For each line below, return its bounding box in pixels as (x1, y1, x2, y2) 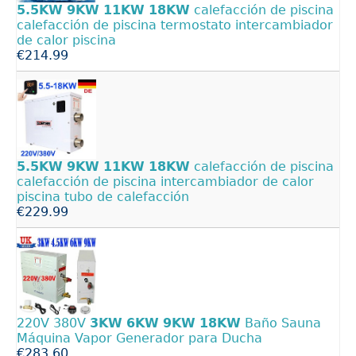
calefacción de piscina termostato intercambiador (17, 17, 333, 33)
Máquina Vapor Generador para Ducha (17, 330, 262, 346)
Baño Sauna (241, 315, 321, 331)
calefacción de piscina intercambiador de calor (17, 173, 314, 189)
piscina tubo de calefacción (17, 188, 189, 204)
